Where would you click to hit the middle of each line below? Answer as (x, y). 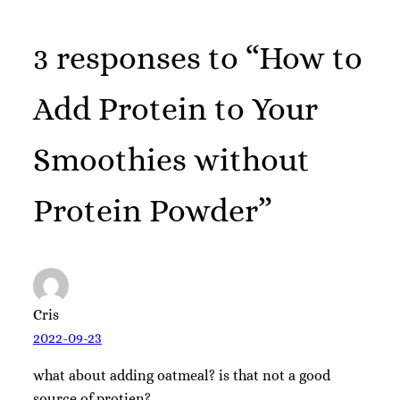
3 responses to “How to (197, 58)
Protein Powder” (152, 211)
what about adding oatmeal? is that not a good (181, 376)
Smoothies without (171, 160)
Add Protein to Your (175, 109)
